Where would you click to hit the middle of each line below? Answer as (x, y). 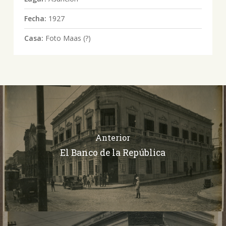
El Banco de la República (113, 153)
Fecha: (36, 18)
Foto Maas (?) (68, 38)
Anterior (113, 138)
